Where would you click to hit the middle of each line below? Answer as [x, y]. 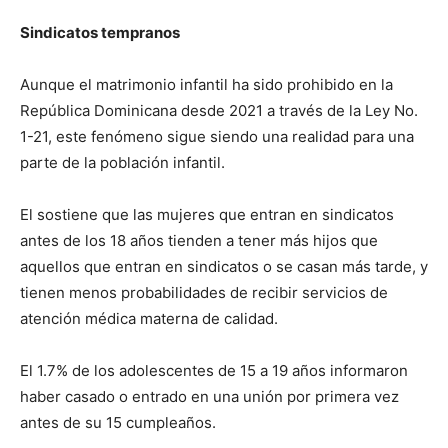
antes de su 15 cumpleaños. [118, 422]
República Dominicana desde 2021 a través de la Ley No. [219, 110]
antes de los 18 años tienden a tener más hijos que [199, 240]
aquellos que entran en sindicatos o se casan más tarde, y [224, 266]
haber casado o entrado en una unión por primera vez [209, 396]
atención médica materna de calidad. [149, 318]
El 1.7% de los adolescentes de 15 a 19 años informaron [214, 370]
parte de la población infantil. [122, 162]
